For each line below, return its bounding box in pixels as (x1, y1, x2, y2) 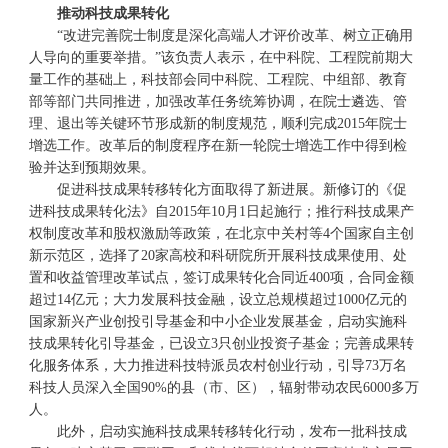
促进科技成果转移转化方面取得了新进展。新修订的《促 (28, 182, 407, 197)
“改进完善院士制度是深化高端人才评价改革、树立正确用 (28, 28, 413, 43)
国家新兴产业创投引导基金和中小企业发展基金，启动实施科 (28, 314, 407, 329)
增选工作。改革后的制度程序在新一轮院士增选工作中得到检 (28, 138, 407, 153)
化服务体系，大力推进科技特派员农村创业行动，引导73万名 (28, 358, 407, 373)
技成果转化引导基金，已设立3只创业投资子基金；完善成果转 (28, 336, 414, 351)
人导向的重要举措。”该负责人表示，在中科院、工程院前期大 (28, 50, 413, 65)
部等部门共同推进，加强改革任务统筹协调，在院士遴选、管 (28, 94, 407, 109)
